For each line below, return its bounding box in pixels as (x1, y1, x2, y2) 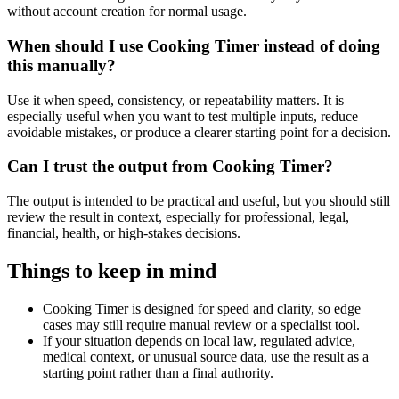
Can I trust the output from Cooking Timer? (7, 157, 333, 176)
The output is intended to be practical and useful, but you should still (7, 192, 390, 208)
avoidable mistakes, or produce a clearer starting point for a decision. (7, 124, 391, 140)
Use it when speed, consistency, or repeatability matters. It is (7, 92, 344, 108)
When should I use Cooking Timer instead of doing (7, 36, 380, 55)
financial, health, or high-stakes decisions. (7, 224, 240, 240)
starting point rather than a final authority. (43, 364, 273, 380)
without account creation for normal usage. (7, 4, 247, 20)
